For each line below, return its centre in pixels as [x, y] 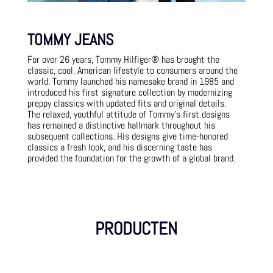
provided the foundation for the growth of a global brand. [131, 158]
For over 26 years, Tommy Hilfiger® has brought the [123, 59]
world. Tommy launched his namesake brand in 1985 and [130, 81]
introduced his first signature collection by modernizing [129, 92]
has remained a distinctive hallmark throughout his [121, 125]
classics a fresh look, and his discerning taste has [119, 147]
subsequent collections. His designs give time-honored [127, 136]
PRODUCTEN [136, 229]
